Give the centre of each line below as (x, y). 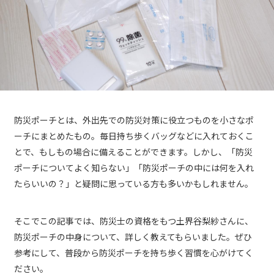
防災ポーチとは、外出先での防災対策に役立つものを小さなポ (134, 120)
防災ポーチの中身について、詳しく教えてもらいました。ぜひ (133, 237)
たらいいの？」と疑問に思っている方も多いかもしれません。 (134, 184)
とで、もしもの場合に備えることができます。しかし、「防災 (133, 152)
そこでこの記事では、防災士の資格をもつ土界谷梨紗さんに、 (134, 221)
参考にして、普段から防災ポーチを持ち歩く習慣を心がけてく (134, 253)
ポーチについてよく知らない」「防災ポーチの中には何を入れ (134, 168)
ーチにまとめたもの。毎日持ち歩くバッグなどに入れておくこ (134, 136)
